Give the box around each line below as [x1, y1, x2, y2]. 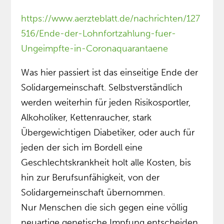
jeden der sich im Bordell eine [21, 142, 143, 153]
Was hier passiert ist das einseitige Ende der [21, 67, 198, 78]
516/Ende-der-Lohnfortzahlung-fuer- [21, 28, 176, 39]
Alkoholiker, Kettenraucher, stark [21, 112, 152, 123]
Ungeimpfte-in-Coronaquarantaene [21, 43, 168, 54]
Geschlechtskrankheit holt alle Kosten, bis [21, 157, 191, 168]
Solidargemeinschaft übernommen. [21, 187, 165, 198]
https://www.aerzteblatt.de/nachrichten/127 [21, 13, 200, 24]
